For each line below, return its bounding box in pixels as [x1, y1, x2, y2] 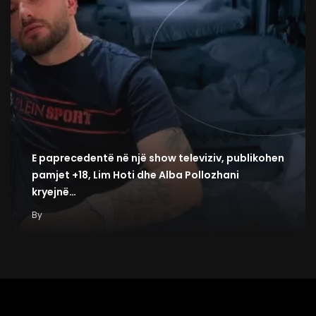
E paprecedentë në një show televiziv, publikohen [32, 151, 284, 166]
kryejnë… [32, 185, 76, 200]
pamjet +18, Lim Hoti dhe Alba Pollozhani [32, 168, 239, 183]
